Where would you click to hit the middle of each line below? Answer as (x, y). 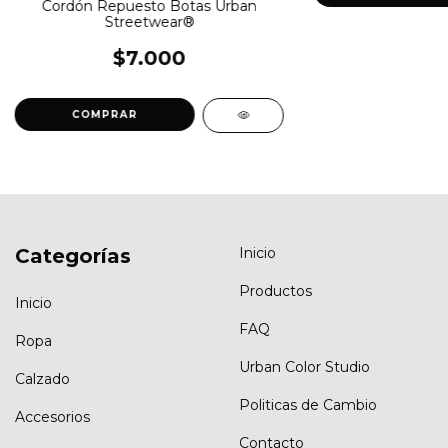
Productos (275, 290)
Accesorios (52, 417)
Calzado (42, 379)
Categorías (73, 255)
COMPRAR (105, 114)
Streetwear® (149, 21)
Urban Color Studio (304, 366)
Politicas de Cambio (308, 404)
